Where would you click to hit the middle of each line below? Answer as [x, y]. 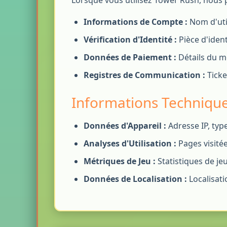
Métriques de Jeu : [120, 161]
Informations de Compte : [136, 22]
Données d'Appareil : [125, 126]
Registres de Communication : [144, 75]
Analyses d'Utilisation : [130, 143]
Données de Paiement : [130, 57]
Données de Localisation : [135, 179]
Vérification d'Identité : [130, 40]
